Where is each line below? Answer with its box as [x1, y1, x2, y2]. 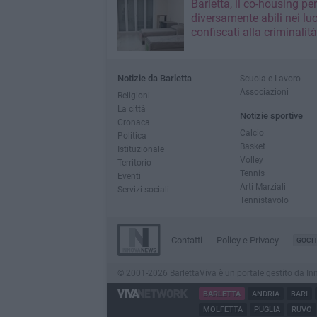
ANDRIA [251, 289, 279, 299]
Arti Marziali [239, 181, 286, 192]
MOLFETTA [202, 305, 243, 315]
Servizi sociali [117, 184, 169, 195]
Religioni [117, 90, 150, 100]
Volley [239, 154, 263, 165]
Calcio [239, 127, 264, 138]
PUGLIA [253, 305, 280, 315]
